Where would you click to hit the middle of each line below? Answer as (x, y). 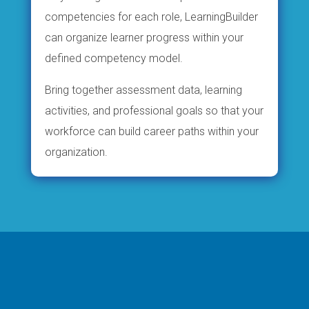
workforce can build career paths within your (151, 131)
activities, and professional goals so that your (154, 110)
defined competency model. (113, 58)
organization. (76, 152)
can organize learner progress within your (144, 37)
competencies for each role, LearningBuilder (151, 17)
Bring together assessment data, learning (143, 90)
